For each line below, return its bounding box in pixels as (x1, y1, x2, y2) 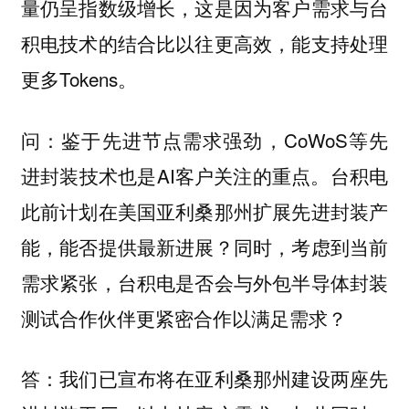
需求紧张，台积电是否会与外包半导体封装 (20, 267, 389, 296)
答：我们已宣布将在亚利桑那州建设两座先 (20, 365, 389, 393)
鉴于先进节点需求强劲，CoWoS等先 (61, 125, 389, 153)
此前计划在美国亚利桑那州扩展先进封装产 (20, 196, 389, 225)
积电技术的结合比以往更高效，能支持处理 (20, 29, 389, 58)
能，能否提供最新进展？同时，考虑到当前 (20, 232, 389, 260)
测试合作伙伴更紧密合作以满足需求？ (20, 303, 347, 331)
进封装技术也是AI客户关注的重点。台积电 (20, 161, 389, 189)
